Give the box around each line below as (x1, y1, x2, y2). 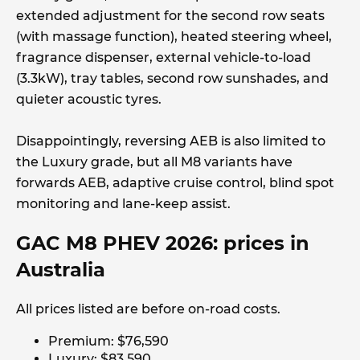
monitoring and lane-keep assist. (16, 195, 231, 211)
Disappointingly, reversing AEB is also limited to (16, 133, 325, 149)
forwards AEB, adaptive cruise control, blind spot (16, 174, 334, 190)
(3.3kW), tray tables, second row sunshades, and (16, 70, 329, 86)
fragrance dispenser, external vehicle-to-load (16, 49, 311, 65)
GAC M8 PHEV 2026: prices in (16, 231, 309, 256)
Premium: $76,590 (48, 333, 169, 350)
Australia (16, 258, 105, 282)
